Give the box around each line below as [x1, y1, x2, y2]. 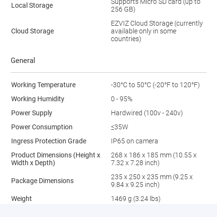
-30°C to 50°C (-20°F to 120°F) [110, 81, 200, 89]
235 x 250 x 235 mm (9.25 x [110, 173, 193, 181]
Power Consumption [11, 123, 73, 131]
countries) [110, 35, 141, 43]
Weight [11, 195, 32, 203]
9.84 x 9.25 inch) [110, 181, 160, 189]
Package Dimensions [11, 177, 74, 185]
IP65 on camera [110, 137, 158, 145]
